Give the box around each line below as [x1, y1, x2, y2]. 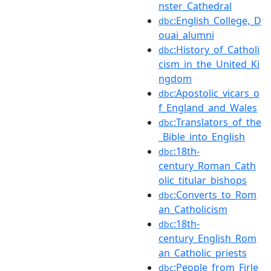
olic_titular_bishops [158, 173, 247, 187]
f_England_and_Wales [158, 100, 257, 114]
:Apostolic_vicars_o [174, 86, 260, 100]
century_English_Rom [158, 231, 256, 245]
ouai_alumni [158, 28, 214, 42]
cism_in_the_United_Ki [158, 57, 260, 71]
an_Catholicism [158, 202, 227, 216]
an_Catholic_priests [158, 246, 247, 260]
